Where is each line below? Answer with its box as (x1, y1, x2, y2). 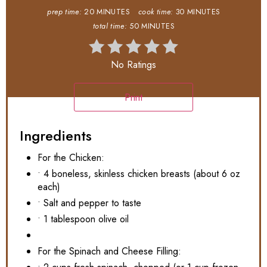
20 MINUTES (84, 6, 129, 17)
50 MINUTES (129, 20, 174, 32)
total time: (93, 20, 128, 32)
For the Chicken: (38, 150, 104, 164)
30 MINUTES (175, 6, 220, 17)
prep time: (47, 6, 82, 17)
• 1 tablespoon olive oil (38, 212, 129, 226)
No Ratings (111, 57, 156, 72)
